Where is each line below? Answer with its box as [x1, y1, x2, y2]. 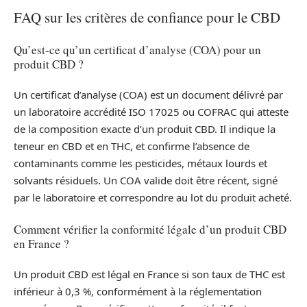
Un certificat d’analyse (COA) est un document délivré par [14, 88, 283, 102]
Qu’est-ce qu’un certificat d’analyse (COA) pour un [14, 41, 261, 58]
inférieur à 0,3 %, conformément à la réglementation [14, 284, 262, 299]
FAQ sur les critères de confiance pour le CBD [14, 8, 280, 27]
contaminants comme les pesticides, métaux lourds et [14, 156, 267, 171]
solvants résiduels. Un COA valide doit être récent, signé [14, 173, 278, 188]
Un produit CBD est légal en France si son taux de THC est [14, 267, 285, 282]
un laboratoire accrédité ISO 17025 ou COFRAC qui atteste [14, 105, 288, 119]
